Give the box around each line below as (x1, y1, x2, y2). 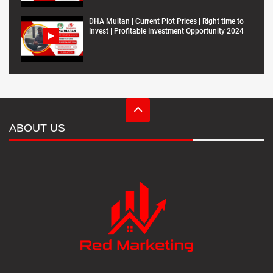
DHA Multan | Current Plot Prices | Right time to (89, 16, 244, 26)
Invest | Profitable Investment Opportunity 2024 (89, 26, 244, 35)
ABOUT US (9, 122, 65, 135)
